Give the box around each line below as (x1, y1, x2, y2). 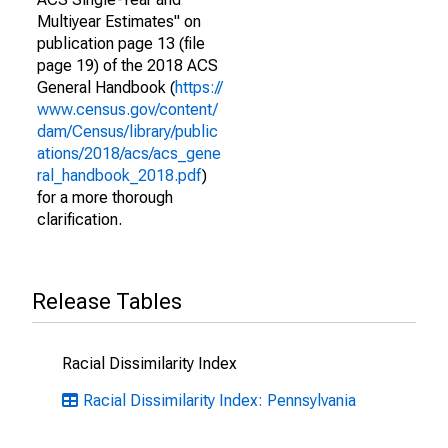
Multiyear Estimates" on (37, 12, 201, 31)
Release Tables (32, 289, 182, 314)
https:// (175, 78, 223, 97)
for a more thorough (37, 188, 173, 207)
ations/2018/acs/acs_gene (37, 144, 221, 163)
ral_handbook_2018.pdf (37, 166, 202, 185)
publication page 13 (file (37, 34, 205, 53)
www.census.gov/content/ (37, 100, 218, 119)
